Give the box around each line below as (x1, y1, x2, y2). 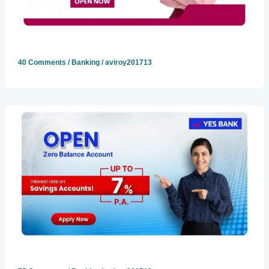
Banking (71, 58, 100, 67)
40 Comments (17, 58, 66, 67)
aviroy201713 (104, 58, 152, 67)
